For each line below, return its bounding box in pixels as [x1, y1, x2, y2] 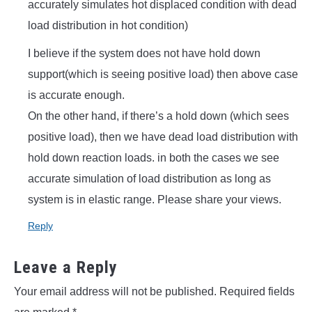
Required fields [219, 286, 295, 298]
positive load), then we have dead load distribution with [28, 131, 298, 143]
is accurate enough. [28, 89, 125, 102]
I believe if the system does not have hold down [28, 47, 260, 60]
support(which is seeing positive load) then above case [28, 68, 298, 81]
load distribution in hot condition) [28, 19, 188, 32]
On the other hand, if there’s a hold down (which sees [28, 110, 289, 123]
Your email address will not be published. [14, 286, 217, 298]
